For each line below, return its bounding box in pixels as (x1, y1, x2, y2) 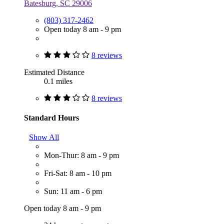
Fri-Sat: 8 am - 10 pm (44, 169, 111, 178)
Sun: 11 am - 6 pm (44, 187, 102, 196)
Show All (29, 133, 59, 142)
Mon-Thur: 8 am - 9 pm (44, 151, 119, 160)
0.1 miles (44, 76, 72, 85)
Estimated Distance (24, 67, 84, 76)
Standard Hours (24, 113, 79, 122)
